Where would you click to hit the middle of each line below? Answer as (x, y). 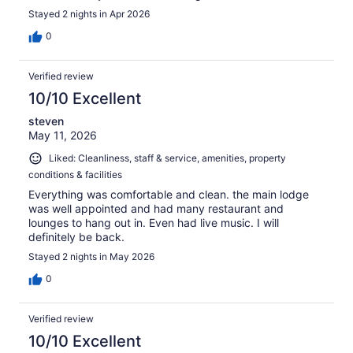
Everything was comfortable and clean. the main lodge (169, 194)
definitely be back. (76, 236)
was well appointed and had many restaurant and (156, 208)
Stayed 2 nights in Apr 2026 (89, 14)
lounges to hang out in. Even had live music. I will (154, 222)
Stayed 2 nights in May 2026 (91, 256)
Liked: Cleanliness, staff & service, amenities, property (167, 158)
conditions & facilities (75, 174)
